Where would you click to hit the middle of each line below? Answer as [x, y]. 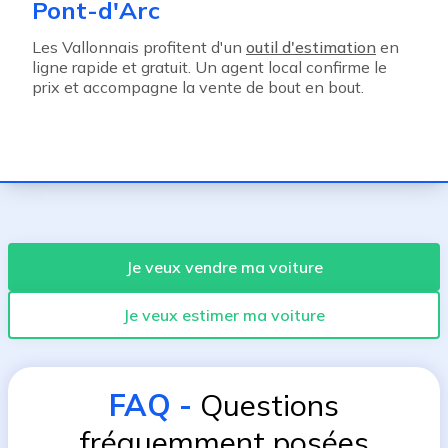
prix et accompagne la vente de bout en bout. [198, 87]
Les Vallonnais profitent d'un [139, 47]
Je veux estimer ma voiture [224, 315]
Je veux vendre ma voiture [224, 267]
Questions [269, 405]
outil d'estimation [311, 47]
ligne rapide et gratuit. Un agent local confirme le [209, 67]
